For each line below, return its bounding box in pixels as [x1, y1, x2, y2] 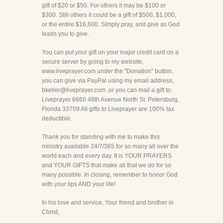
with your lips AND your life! [42, 181, 115, 188]
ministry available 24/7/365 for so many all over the [42, 143, 179, 150]
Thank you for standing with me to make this [42, 133, 160, 140]
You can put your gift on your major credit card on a [42, 49, 179, 56]
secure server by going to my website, [42, 58, 143, 65]
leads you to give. [42, 30, 89, 37]
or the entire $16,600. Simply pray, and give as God [42, 21, 180, 28]
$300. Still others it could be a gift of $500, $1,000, [42, 11, 176, 18]
